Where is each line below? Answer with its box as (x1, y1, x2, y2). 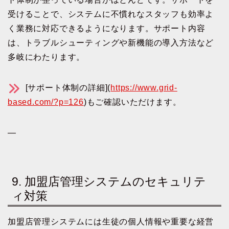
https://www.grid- (110, 83, 177, 92)
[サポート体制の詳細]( (22, 83, 111, 92)
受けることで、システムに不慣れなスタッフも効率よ (8, 9, 214, 18)
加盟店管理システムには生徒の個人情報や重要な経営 (8, 217, 214, 226)
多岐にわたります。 (8, 52, 85, 61)
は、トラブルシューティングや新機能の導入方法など (8, 38, 214, 47)
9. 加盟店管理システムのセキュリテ (12, 174, 206, 188)
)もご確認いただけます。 (83, 97, 181, 106)
